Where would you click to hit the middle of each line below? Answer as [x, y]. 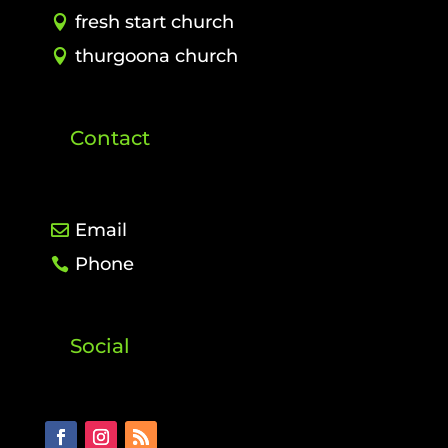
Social [99, 346]
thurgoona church [156, 56]
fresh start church [154, 22]
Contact [109, 138]
